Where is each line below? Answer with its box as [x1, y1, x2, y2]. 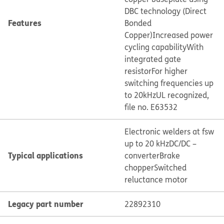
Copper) [124, 29, 152, 40]
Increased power [152, 29, 213, 40]
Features [8, 17, 41, 28]
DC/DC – [168, 138, 196, 149]
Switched [153, 162, 186, 173]
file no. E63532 [124, 101, 177, 112]
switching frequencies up [124, 77, 213, 88]
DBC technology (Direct [124, 5, 206, 16]
